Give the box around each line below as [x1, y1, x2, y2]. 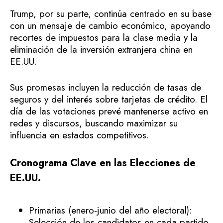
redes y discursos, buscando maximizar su [10, 116, 178, 130]
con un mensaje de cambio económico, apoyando [10, 18, 211, 32]
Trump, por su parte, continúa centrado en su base [10, 6, 212, 20]
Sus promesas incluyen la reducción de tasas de [10, 81, 201, 95]
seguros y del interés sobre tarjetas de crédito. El [10, 93, 208, 107]
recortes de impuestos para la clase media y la [10, 30, 198, 44]
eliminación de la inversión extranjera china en [10, 42, 193, 56]
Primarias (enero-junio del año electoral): [29, 203, 192, 217]
